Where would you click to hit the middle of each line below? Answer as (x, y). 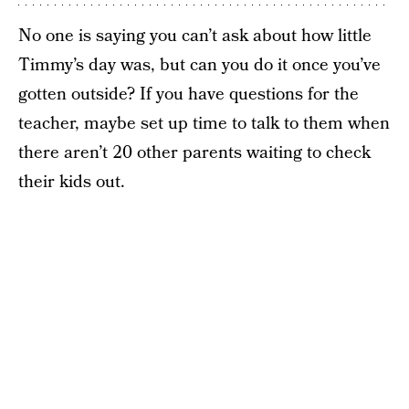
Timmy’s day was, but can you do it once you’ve (199, 65)
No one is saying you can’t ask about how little (195, 36)
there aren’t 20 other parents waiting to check (194, 152)
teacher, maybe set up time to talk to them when (204, 123)
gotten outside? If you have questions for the (189, 94)
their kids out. (72, 182)
